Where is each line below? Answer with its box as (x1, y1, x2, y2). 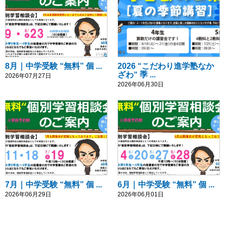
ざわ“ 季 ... (118, 70, 156, 79)
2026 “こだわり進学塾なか (118, 62, 214, 71)
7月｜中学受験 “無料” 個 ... (5, 180, 102, 189)
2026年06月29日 (5, 190, 51, 198)
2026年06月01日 (118, 190, 164, 198)
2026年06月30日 (118, 81, 164, 88)
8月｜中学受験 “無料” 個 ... (5, 62, 102, 71)
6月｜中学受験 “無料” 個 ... (118, 180, 214, 189)
